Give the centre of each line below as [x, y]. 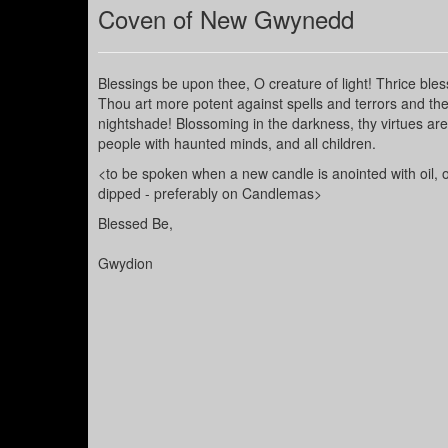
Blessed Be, [135, 223]
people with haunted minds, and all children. [237, 143]
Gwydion [125, 263]
